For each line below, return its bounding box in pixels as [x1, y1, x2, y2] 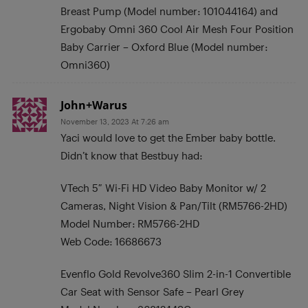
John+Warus [60, 97, 127, 113]
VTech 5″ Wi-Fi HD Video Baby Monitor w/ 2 [60, 181, 266, 194]
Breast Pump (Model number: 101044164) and [60, 4, 278, 17]
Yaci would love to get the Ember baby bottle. [60, 131, 276, 144]
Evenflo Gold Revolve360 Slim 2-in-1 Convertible [60, 267, 291, 280]
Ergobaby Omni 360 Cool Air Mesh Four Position [60, 22, 294, 35]
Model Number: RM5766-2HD [60, 217, 199, 230]
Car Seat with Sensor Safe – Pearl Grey [60, 285, 244, 298]
